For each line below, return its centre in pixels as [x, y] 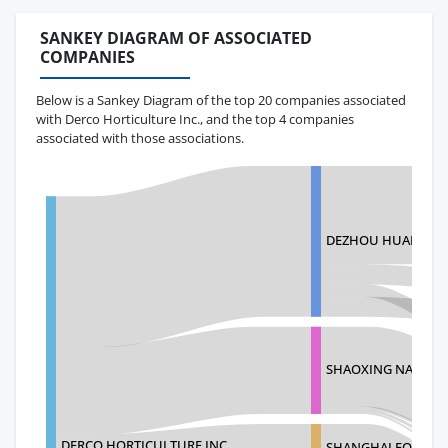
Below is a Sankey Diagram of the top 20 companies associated [221, 99]
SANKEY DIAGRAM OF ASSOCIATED [176, 38]
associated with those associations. [140, 137]
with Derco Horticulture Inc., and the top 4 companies [195, 118]
